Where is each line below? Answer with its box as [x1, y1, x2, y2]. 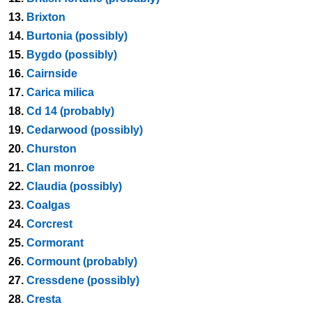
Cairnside [26, 68, 77, 79]
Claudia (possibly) [26, 180, 122, 192]
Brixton [26, 11, 65, 23]
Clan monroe [26, 162, 95, 173]
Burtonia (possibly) [26, 30, 127, 42]
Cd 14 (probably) [26, 105, 114, 117]
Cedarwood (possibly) [26, 124, 143, 136]
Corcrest [26, 218, 72, 230]
